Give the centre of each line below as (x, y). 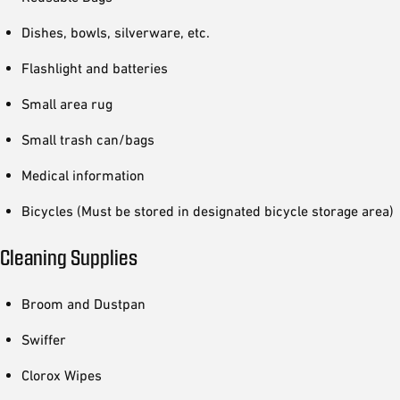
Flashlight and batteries (95, 68)
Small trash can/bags (88, 139)
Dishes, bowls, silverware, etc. (116, 32)
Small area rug (67, 104)
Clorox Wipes (62, 375)
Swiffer (44, 339)
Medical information (83, 175)
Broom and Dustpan (83, 304)
